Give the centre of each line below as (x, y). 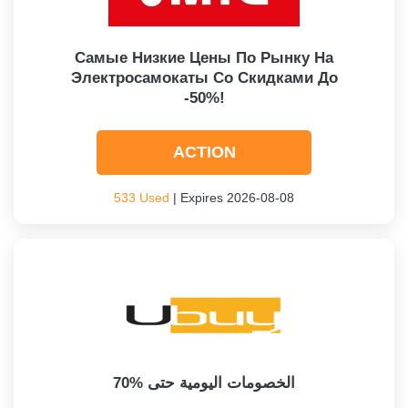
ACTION (204, 152)
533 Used (142, 198)
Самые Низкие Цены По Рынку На (204, 58)
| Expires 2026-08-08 (232, 198)
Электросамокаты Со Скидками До (204, 78)
